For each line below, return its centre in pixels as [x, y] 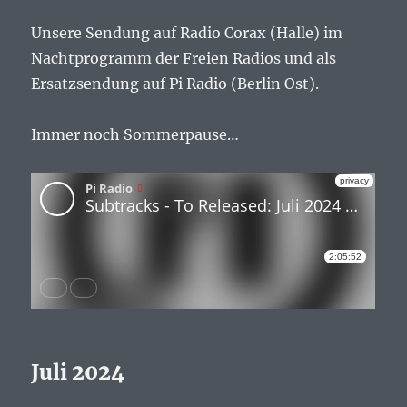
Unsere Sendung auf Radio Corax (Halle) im [187, 33]
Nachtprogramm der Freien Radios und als [184, 59]
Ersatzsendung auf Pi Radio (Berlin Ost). [175, 84]
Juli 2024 [78, 372]
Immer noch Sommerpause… [135, 135]
